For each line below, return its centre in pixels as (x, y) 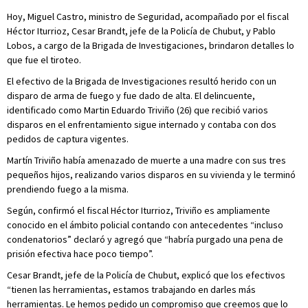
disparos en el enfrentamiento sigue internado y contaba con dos (142, 124)
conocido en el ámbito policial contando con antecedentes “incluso (145, 225)
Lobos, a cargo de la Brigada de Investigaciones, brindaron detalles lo (151, 45)
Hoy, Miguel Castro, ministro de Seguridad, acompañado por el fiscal (148, 16)
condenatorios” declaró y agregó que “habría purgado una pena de (145, 239)
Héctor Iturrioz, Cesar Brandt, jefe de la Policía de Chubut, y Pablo (141, 31)
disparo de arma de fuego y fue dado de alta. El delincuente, (131, 96)
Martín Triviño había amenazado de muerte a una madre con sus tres (146, 160)
